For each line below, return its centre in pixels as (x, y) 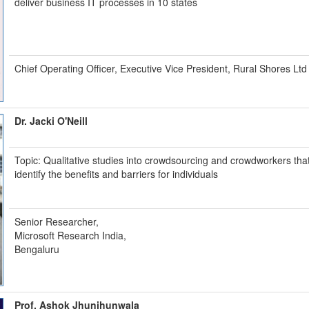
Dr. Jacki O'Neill (51, 121)
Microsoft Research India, (71, 235)
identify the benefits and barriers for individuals (117, 174)
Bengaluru (37, 249)
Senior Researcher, (57, 221)
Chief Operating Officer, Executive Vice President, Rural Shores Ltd (161, 68)
